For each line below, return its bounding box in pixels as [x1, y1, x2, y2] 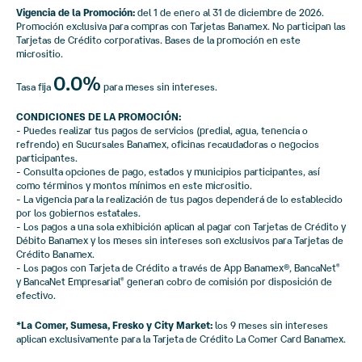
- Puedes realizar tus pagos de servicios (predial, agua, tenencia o [16, 124, 308, 136]
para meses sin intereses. [101, 81, 217, 92]
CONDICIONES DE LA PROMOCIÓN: [16, 111, 181, 122]
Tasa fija [16, 81, 53, 92]
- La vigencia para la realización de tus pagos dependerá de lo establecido [16, 193, 343, 204]
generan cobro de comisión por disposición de [124, 276, 332, 287]
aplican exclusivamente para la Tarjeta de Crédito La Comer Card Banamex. [16, 333, 346, 344]
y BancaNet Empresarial [16, 276, 120, 287]
